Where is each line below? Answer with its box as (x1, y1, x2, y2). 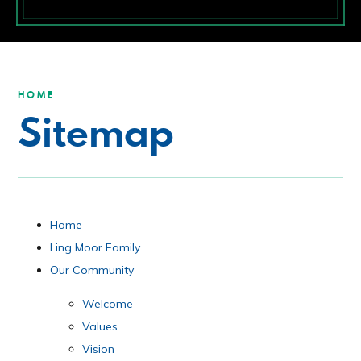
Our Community (50, 263, 135, 278)
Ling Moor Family (50, 240, 141, 255)
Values (82, 319, 118, 334)
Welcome (82, 297, 137, 312)
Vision (82, 342, 115, 357)
